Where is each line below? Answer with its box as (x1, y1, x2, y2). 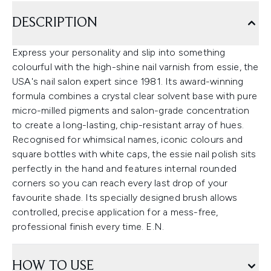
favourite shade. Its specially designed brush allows (12, 192, 238, 204)
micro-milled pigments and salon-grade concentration (12, 105, 250, 117)
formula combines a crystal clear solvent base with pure (12, 90, 258, 102)
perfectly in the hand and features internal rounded (12, 163, 237, 175)
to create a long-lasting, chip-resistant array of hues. (12, 119, 244, 131)
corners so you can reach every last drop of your (12, 177, 228, 189)
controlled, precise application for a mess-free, (12, 206, 218, 218)
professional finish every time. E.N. (12, 221, 165, 233)
